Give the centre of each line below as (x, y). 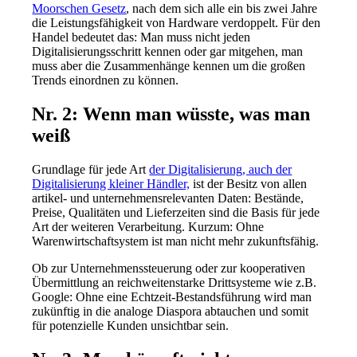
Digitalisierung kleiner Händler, (111, 184)
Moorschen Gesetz (79, 9)
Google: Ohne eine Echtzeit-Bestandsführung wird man (172, 297)
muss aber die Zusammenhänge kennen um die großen (169, 66)
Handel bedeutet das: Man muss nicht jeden (141, 37)
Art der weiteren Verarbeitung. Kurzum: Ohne (148, 227)
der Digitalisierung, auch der (221, 170)
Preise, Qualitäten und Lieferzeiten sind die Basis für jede (176, 213)
